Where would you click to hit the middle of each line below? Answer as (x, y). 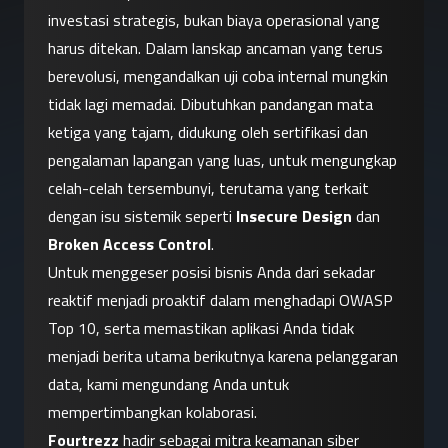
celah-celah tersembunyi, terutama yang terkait (208, 188)
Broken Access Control (129, 244)
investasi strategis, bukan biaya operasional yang (214, 20)
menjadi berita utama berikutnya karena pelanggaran (223, 356)
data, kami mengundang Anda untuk (168, 384)
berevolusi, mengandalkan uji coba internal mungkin (218, 76)
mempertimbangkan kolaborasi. (152, 412)
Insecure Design (294, 216)
